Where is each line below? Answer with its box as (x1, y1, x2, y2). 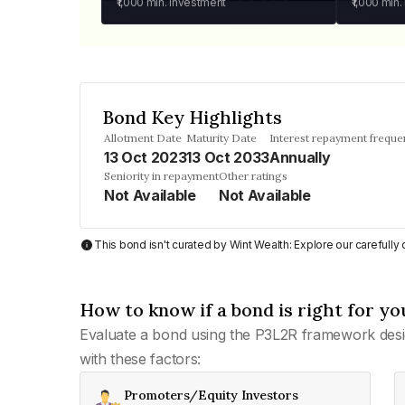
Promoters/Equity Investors (124, 387, 298, 403)
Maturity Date (186, 131, 258, 145)
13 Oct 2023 (104, 148, 187, 166)
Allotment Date (104, 131, 182, 145)
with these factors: (80, 350, 201, 368)
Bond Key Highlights (102, 106, 282, 128)
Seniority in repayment (104, 169, 219, 183)
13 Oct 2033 (186, 148, 269, 166)
